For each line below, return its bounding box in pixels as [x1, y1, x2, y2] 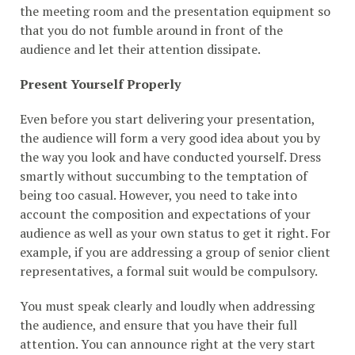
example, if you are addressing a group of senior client [20, 242, 330, 261]
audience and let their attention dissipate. [20, 40, 261, 58]
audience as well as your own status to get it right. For [20, 223, 330, 242]
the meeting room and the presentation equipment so [20, 2, 330, 20]
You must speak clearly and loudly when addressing [20, 296, 315, 315]
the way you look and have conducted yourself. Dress [20, 147, 321, 166]
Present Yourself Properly [20, 74, 181, 93]
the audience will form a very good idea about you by [20, 128, 320, 147]
